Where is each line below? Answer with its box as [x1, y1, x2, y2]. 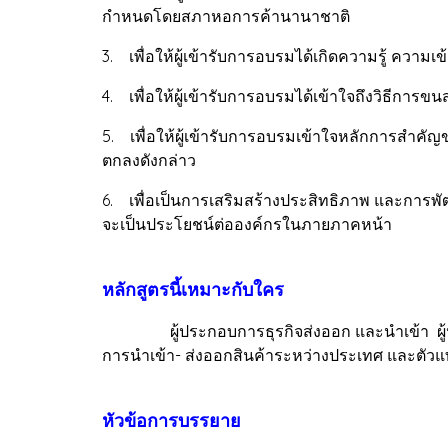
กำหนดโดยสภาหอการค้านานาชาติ [102, 5, 350, 26]
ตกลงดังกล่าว [102, 149, 196, 170]
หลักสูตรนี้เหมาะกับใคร [102, 277, 284, 301]
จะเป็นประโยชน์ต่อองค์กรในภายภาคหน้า [102, 213, 392, 234]
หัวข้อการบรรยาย [102, 408, 241, 432]
